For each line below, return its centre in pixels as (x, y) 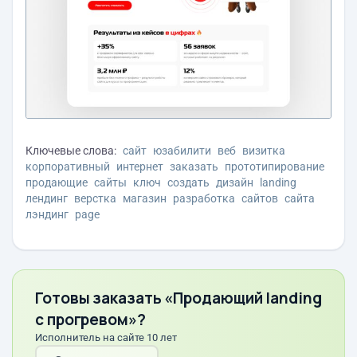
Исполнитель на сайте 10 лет (106, 337)
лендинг (47, 198)
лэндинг (47, 214)
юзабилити (182, 150)
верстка (95, 198)
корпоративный (68, 166)
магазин (145, 198)
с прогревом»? (90, 319)
